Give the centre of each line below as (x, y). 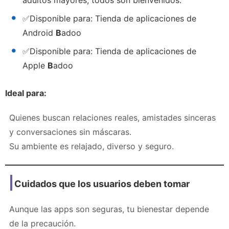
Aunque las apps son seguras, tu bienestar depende (109, 209)
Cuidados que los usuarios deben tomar (102, 184)
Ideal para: (26, 93)
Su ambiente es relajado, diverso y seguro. (91, 146)
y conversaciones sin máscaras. (70, 132)
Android (39, 32)
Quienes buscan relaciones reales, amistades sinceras (112, 117)
